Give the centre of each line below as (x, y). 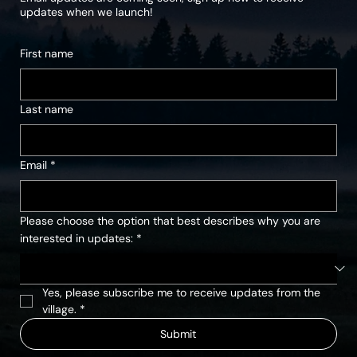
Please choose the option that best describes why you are (171, 220)
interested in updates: (77, 238)
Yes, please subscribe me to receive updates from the (182, 292)
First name (47, 53)
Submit (178, 333)
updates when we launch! (88, 12)
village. (60, 309)
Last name (47, 109)
